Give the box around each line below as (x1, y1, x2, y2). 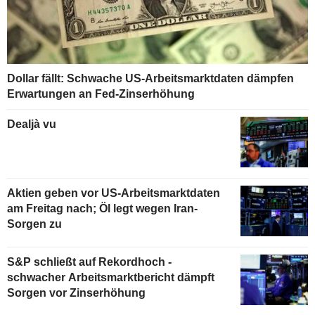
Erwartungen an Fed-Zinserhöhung (7, 88, 195, 101)
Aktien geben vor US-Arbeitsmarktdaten (7, 187, 220, 200)
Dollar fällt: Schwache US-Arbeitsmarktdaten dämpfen (7, 72, 294, 85)
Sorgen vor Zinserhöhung (7, 286, 146, 299)
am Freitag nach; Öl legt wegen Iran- (7, 202, 198, 215)
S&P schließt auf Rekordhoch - (7, 255, 172, 268)
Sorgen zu (7, 218, 62, 231)
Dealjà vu (7, 118, 56, 131)
